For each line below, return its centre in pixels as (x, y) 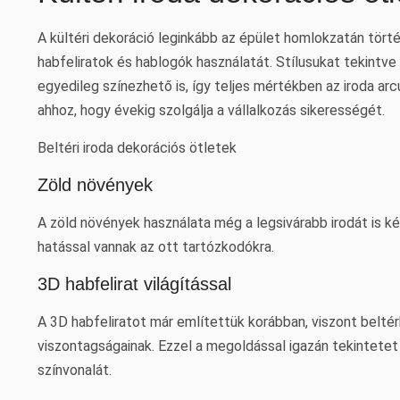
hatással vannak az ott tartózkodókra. (156, 247)
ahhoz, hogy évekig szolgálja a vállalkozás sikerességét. (211, 110)
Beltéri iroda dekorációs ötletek (137, 148)
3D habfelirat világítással (134, 284)
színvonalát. (75, 370)
